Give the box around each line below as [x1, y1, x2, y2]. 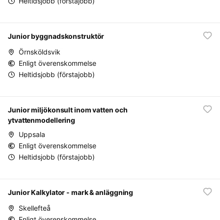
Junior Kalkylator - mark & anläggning [8, 188, 134, 196]
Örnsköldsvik [19, 48, 60, 56]
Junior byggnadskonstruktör [8, 32, 105, 40]
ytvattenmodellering [8, 116, 76, 124]
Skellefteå [19, 204, 51, 212]
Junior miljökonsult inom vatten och [8, 106, 128, 114]
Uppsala [19, 130, 45, 138]
